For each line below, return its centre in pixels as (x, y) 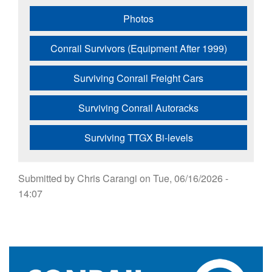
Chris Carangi (107, 178)
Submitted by (48, 178)
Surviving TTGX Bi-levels (138, 137)
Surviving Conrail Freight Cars (138, 78)
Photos (138, 18)
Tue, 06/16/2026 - (191, 178)
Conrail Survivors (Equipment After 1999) (138, 48)
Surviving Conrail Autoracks (138, 107)
